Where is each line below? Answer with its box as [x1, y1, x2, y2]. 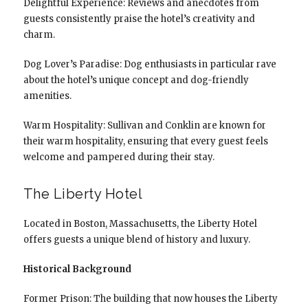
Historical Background [23, 263, 131, 275]
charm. [23, 28, 55, 41]
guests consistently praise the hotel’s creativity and [23, 12, 255, 25]
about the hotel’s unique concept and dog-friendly [23, 74, 249, 86]
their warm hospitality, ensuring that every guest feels [23, 135, 268, 147]
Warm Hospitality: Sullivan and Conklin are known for [23, 119, 266, 131]
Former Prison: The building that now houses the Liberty [23, 292, 278, 305]
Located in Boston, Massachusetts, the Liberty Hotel [23, 217, 257, 230]
